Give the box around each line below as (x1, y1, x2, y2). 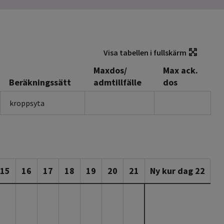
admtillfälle (93, 76, 141, 88)
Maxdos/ (93, 64, 127, 76)
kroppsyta (9, 98, 44, 108)
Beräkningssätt (9, 76, 71, 88)
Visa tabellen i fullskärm (103, 47, 186, 57)
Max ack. (163, 64, 198, 76)
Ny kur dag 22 (150, 165, 205, 177)
